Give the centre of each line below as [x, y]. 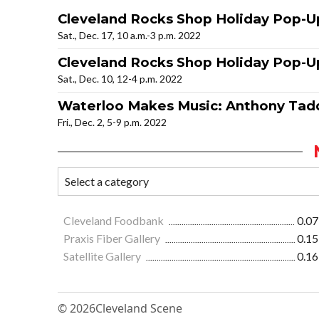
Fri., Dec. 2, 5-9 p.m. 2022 [112, 122]
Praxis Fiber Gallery [113, 239]
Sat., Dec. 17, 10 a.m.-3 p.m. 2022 [129, 36]
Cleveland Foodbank [115, 221]
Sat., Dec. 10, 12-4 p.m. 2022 [120, 79]
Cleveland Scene [139, 309]
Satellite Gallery [103, 256]
